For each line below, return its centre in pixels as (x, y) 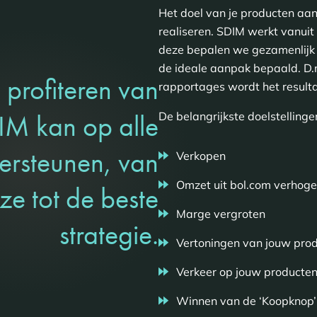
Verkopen (201, 156)
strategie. (109, 234)
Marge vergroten (220, 214)
